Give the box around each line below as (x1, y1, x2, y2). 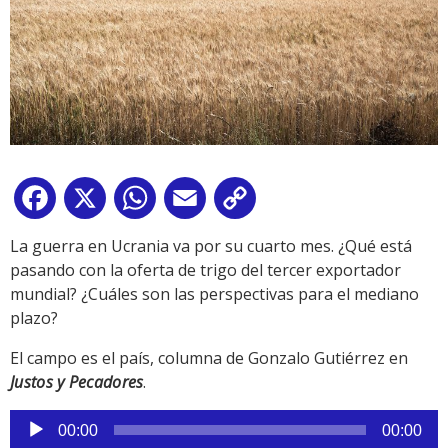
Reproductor (9, 409, 104, 432)
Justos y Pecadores (10, 370, 144, 393)
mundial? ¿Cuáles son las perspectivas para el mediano (10, 282, 419, 305)
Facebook (60, 190, 132, 213)
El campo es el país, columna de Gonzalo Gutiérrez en (10, 346, 408, 369)
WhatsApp (160, 190, 238, 213)
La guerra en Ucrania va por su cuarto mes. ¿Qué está (10, 234, 412, 257)
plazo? (10, 306, 58, 329)
